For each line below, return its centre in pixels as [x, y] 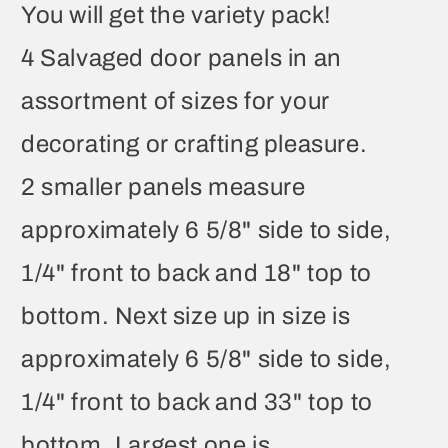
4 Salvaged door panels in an [181, 57]
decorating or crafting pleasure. [194, 143]
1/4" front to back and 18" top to [196, 272]
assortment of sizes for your [175, 100]
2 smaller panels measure [163, 186]
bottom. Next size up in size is [186, 315]
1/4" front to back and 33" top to [197, 401]
